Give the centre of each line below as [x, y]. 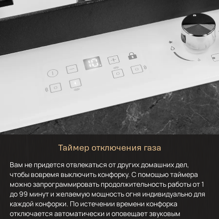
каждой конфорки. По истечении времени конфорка [94, 204]
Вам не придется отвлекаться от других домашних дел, [99, 165]
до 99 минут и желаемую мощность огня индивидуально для [108, 194]
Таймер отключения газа [109, 149]
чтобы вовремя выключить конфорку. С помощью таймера [104, 175]
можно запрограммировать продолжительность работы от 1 [107, 184]
